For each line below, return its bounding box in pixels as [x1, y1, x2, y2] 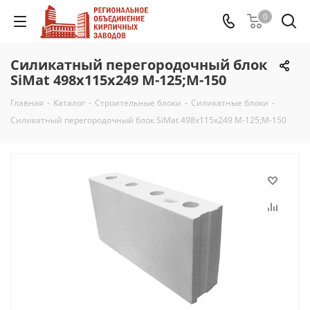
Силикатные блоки [191, 97, 268, 109]
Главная [10, 97, 44, 109]
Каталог [53, 97, 85, 109]
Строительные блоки [95, 97, 181, 109]
